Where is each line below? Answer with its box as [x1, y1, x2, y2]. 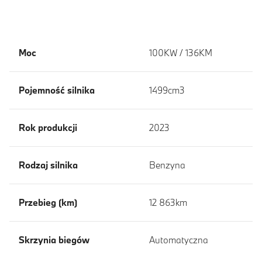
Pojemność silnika [19, 84, 95, 96]
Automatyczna [149, 234, 208, 246]
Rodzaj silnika [19, 159, 78, 171]
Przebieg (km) [19, 196, 77, 208]
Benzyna [149, 159, 185, 171]
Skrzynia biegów [19, 234, 89, 246]
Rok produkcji [19, 122, 77, 133]
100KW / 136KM [149, 47, 212, 58]
